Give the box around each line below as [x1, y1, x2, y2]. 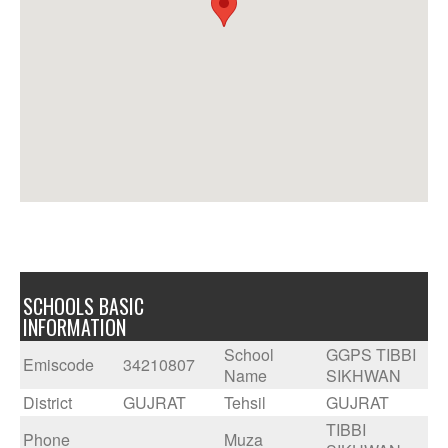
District [23, 391, 72, 414]
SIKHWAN [326, 364, 401, 387]
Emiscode [23, 353, 94, 376]
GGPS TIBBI [326, 343, 416, 366]
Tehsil [224, 391, 266, 414]
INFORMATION [23, 312, 126, 342]
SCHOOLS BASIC [23, 291, 144, 321]
